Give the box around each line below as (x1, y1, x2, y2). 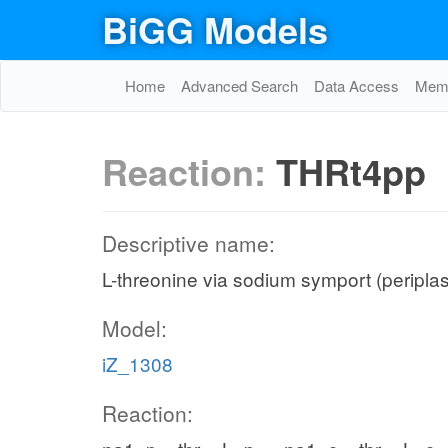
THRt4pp (276, 145, 426, 197)
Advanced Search (181, 75, 298, 96)
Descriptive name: (102, 228, 275, 258)
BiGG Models (102, 3, 328, 55)
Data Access (314, 75, 399, 96)
